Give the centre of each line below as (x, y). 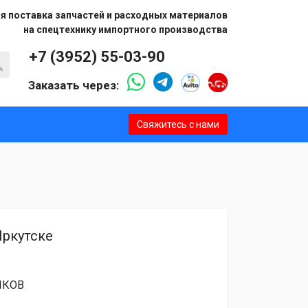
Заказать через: (75, 85)
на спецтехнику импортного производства (125, 30)
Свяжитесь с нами (178, 124)
